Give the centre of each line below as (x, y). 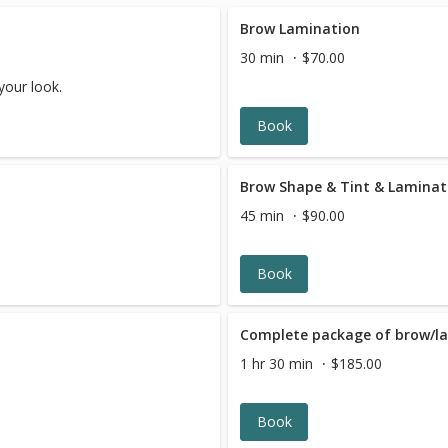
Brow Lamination (300, 28)
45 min (262, 215)
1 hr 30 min (277, 363)
